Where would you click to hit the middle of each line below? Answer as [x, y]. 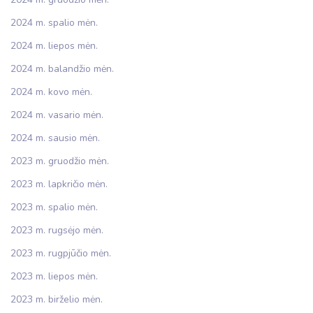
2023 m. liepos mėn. [54, 276]
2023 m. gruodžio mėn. [60, 161]
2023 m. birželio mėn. [57, 299]
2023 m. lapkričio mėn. [59, 184]
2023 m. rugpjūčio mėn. [61, 253]
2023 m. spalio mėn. [54, 207]
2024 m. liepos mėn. [54, 46]
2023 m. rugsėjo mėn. [57, 230]
